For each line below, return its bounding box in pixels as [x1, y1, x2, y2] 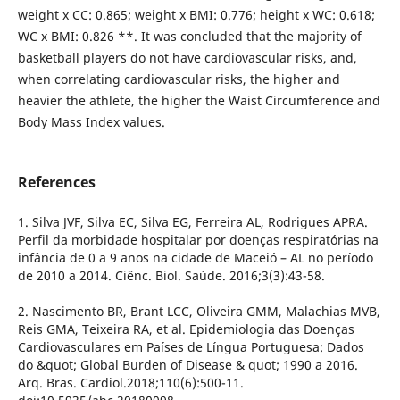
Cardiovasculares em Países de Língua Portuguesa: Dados [17, 338, 364, 356]
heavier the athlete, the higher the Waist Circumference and [17, 91, 380, 109]
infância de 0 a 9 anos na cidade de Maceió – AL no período [17, 249, 373, 267]
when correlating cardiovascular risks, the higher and [17, 70, 340, 87]
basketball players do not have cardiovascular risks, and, [17, 48, 357, 66]
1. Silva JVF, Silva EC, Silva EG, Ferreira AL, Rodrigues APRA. [17, 213, 368, 231]
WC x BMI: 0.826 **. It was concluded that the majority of [17, 27, 362, 45]
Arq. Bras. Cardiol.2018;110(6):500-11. [17, 374, 244, 392]
